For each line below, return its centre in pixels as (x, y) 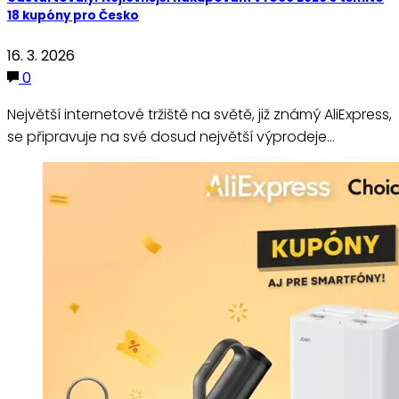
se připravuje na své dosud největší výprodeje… (171, 137)
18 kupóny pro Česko (73, 16)
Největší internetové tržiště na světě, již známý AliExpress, (199, 115)
